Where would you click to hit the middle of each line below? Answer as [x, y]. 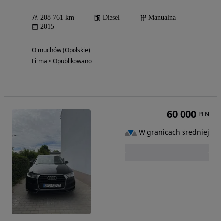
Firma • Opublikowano [62, 61]
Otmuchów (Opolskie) [61, 50]
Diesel [111, 18]
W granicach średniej [174, 132]
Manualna [162, 18]
